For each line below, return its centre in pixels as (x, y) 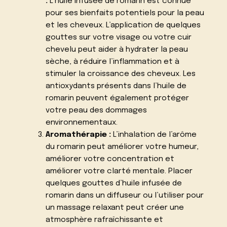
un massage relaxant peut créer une (115, 207)
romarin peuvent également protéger (117, 98)
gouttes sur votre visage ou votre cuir (118, 37)
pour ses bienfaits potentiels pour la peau (125, 13)
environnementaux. (81, 122)
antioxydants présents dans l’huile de (116, 86)
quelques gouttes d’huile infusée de (113, 183)
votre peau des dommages (96, 110)
